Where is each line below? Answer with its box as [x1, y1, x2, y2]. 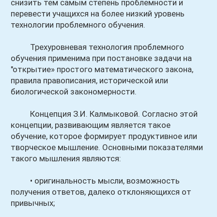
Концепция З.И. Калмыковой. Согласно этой [11, 109, 198, 119]
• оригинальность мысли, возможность [11, 176, 180, 186]
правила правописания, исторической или [11, 76, 169, 85]
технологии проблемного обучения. [11, 20, 146, 30]
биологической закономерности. [11, 87, 137, 96]
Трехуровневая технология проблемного [11, 42, 185, 52]
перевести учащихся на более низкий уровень [11, 9, 185, 18]
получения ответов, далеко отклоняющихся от [11, 187, 192, 197]
